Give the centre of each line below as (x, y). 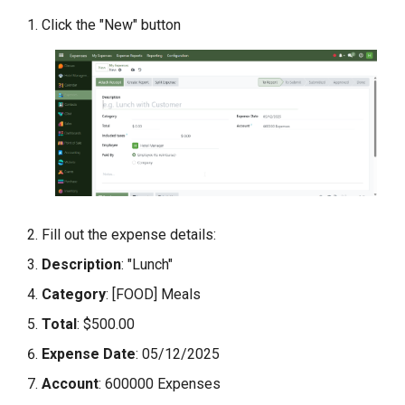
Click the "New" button (111, 24)
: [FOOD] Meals (153, 295)
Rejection (55, 98)
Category (74, 295)
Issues (47, 32)
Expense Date (89, 354)
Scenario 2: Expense (89, 76)
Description (81, 265)
